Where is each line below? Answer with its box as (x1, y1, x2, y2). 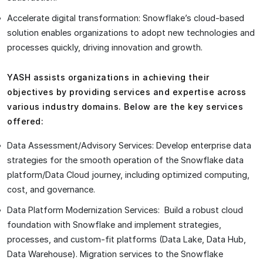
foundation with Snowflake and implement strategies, (7, 220, 221, 230)
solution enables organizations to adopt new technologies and (7, 28, 255, 38)
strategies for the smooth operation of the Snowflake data (7, 155, 244, 165)
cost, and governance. (7, 184, 95, 194)
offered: (7, 116, 43, 126)
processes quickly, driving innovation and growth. (7, 42, 203, 52)
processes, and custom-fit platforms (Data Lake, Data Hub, (7, 234, 246, 244)
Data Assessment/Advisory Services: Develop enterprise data (7, 140, 251, 150)
